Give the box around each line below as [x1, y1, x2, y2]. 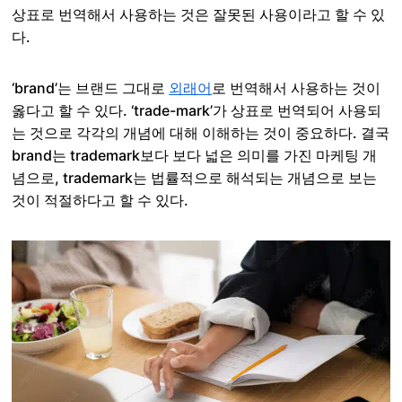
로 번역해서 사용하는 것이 [212, 79, 381, 97]
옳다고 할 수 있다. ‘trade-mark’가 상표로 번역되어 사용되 [12, 101, 382, 119]
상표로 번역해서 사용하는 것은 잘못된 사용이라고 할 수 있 [12, 5, 386, 23]
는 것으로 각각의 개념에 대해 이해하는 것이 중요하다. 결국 [12, 124, 390, 142]
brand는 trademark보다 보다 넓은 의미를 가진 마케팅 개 [12, 146, 378, 164]
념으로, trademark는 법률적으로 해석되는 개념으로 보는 [12, 169, 378, 187]
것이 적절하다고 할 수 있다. [12, 191, 189, 209]
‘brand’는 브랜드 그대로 [12, 79, 170, 97]
